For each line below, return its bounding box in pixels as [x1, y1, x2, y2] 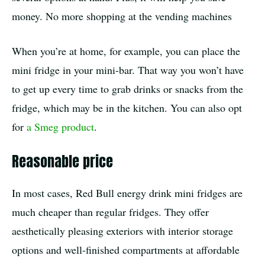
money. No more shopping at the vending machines [12, 8, 232, 23]
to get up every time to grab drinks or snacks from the [12, 81, 243, 96]
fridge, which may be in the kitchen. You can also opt [12, 100, 242, 115]
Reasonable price [12, 150, 113, 172]
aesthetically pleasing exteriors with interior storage [12, 223, 233, 238]
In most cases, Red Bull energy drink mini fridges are [12, 185, 243, 200]
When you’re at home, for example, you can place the [12, 43, 240, 58]
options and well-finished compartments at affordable [12, 242, 240, 257]
